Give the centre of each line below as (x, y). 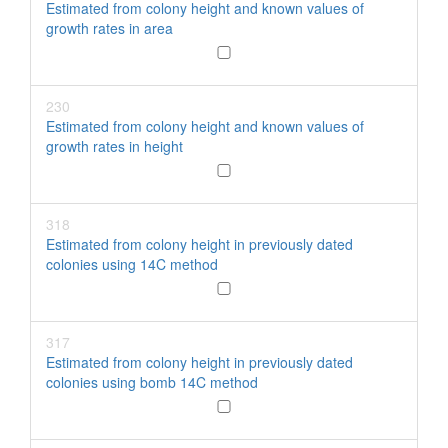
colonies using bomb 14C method (152, 382)
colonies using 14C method (132, 264)
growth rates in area (109, 28)
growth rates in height (114, 146)
